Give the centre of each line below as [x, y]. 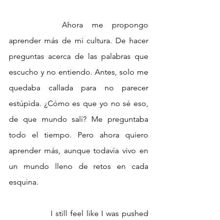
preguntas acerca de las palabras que [79, 56]
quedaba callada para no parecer [79, 88]
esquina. [25, 182]
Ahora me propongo [35, 25]
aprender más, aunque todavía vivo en [79, 151]
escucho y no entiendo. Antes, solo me [79, 72]
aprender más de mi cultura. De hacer [79, 41]
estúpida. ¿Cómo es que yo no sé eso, [79, 104]
